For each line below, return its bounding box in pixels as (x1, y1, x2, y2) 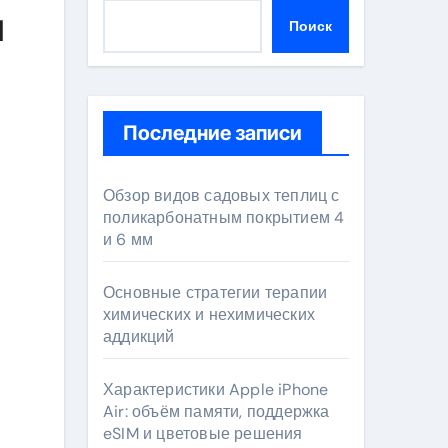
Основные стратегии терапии (103, 282, 328, 303)
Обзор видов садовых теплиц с (103, 185, 340, 206)
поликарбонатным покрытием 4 (103, 207, 345, 228)
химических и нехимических (103, 304, 315, 325)
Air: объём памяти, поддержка (103, 401, 330, 422)
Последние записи (123, 121, 302, 145)
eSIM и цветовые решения (103, 423, 303, 444)
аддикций (103, 326, 175, 347)
